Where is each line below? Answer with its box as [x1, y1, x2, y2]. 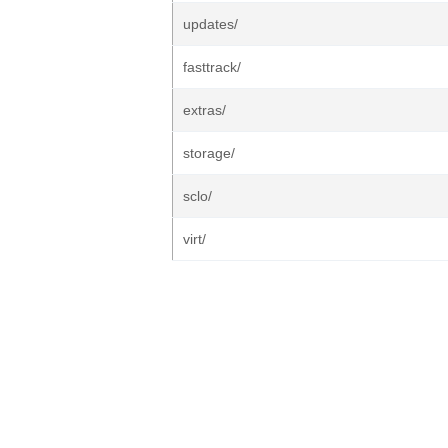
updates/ [183, 16, 238, 32]
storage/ [183, 145, 235, 161]
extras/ [183, 102, 226, 118]
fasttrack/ [183, 59, 241, 75]
